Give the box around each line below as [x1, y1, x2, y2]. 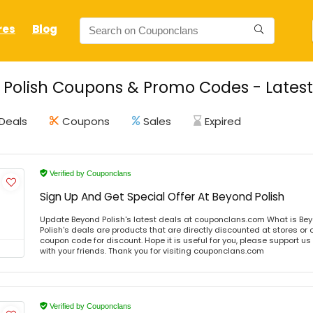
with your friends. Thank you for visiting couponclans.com [40, 245, 264, 256]
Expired [205, 113, 241, 129]
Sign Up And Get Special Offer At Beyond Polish [40, 189, 284, 204]
